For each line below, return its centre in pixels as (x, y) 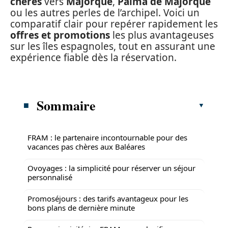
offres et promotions (60, 35)
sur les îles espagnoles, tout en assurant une (113, 46)
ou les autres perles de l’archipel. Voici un (105, 13)
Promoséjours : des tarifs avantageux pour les (108, 198)
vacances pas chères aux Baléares (86, 146)
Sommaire (66, 105)
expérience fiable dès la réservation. (93, 58)
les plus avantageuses (162, 35)
